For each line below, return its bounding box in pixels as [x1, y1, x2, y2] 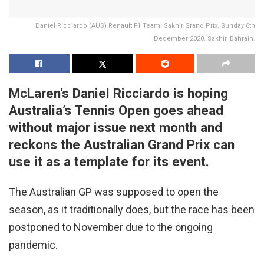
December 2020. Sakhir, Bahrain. [154, 34, 255, 42]
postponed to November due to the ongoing [9, 220, 213, 233]
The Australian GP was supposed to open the [9, 185, 219, 198]
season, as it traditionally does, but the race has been [9, 203, 255, 216]
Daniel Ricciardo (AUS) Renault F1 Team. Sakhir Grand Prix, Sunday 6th [35, 21, 255, 29]
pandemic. [9, 238, 58, 251]
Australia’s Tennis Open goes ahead [9, 102, 223, 118]
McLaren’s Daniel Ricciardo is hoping [9, 85, 228, 101]
